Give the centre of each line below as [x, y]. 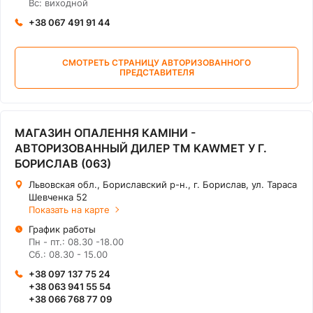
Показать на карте [69, 210]
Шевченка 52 [58, 197]
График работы [62, 229]
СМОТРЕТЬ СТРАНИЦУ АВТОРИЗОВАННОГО [156, 63]
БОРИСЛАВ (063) [63, 163]
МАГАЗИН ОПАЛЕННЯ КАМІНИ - [105, 133]
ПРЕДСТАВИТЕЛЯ [156, 72]
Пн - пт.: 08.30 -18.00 [76, 242]
